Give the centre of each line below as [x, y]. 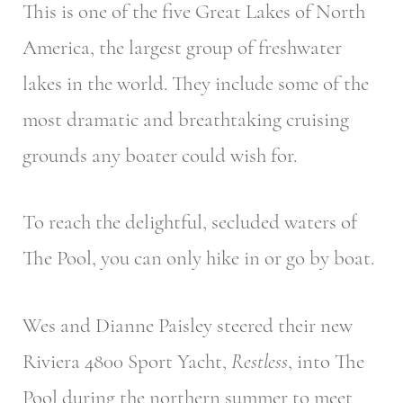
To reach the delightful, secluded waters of [190, 223]
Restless [260, 361]
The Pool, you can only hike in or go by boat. [198, 259]
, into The [326, 361]
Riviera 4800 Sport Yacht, [127, 361]
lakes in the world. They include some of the [196, 83]
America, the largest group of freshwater [182, 47]
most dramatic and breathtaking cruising [186, 119]
